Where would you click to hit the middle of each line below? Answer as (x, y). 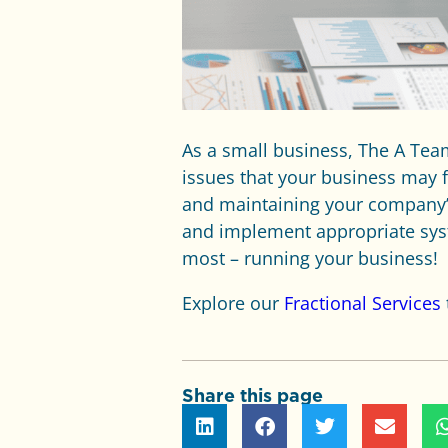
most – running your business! (310, 258)
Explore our (233, 303)
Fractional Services (362, 303)
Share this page (252, 395)
